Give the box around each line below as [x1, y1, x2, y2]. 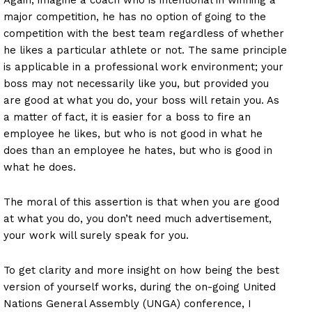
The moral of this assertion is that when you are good [3, 195, 279, 208]
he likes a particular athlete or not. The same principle [3, 43, 287, 56]
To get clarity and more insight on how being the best [3, 263, 279, 276]
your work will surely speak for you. [3, 228, 189, 242]
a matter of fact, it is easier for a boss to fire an [3, 110, 251, 123]
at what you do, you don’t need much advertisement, [3, 212, 272, 225]
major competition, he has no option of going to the [3, 10, 266, 23]
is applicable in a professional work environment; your [3, 60, 283, 73]
